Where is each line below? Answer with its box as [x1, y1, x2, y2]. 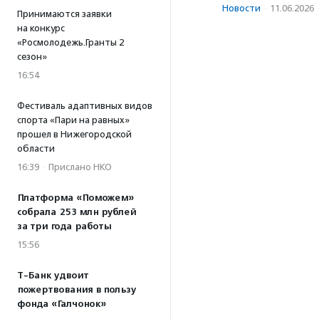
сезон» [17, 51, 53, 62]
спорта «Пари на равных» [17, 115, 130, 125]
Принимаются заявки [17, 9, 112, 19]
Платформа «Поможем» [17, 192, 134, 204]
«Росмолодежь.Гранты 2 [17, 37, 124, 48]
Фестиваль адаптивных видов [17, 100, 152, 111]
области [17, 143, 55, 154]
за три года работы [17, 221, 111, 232]
